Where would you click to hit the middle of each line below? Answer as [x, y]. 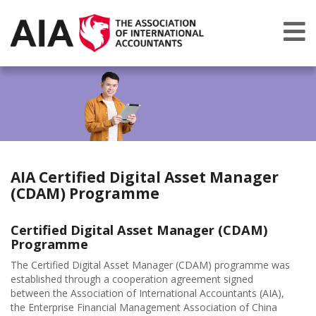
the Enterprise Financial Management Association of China [144, 308]
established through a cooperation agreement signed [132, 279]
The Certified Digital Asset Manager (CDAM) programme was [150, 265]
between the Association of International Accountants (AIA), [147, 293]
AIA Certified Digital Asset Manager [145, 177]
